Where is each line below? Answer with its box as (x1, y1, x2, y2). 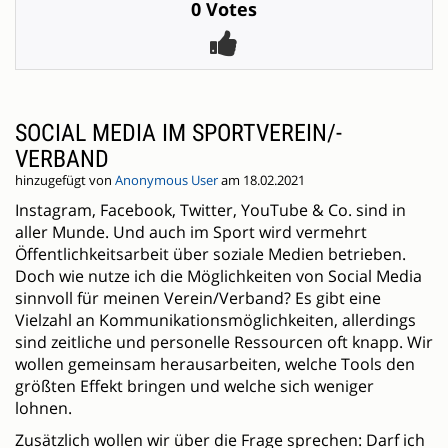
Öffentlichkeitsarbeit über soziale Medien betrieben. (15, 243, 406, 266)
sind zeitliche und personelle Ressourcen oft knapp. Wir (15, 331, 433, 354)
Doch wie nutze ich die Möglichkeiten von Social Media (15, 265, 422, 288)
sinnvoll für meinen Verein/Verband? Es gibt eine (15, 287, 381, 310)
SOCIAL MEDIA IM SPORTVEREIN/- (15, 119, 342, 148)
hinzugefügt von (15, 172, 115, 190)
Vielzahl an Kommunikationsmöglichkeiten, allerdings (15, 309, 416, 332)
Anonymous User (115, 172, 218, 190)
